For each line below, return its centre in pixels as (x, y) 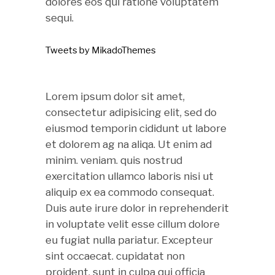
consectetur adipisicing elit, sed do (131, 112)
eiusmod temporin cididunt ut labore (136, 128)
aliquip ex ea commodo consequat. (130, 192)
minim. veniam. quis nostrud (114, 160)
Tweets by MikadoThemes (101, 50)
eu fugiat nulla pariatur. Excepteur (129, 240)
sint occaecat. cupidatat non (115, 256)
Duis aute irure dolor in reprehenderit (137, 208)
